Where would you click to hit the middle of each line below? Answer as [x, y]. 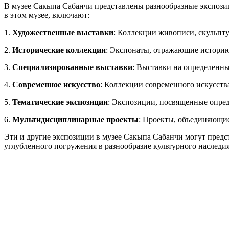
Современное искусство [56, 84]
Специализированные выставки [72, 67]
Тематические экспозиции [60, 102]
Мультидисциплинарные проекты [75, 119]
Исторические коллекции [59, 50]
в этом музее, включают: [47, 15]
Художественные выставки [63, 32]
